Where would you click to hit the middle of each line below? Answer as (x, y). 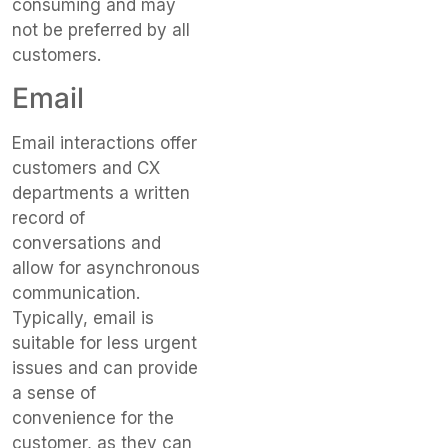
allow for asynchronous (106, 268)
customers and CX (86, 168)
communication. (76, 293)
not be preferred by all (101, 29)
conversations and (86, 243)
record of (48, 218)
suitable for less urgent (104, 343)
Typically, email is (83, 318)
